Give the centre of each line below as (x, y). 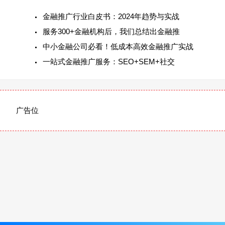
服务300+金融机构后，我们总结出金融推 (111, 32)
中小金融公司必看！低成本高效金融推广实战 (118, 47)
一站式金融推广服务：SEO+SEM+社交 (108, 62)
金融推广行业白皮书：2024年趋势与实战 (111, 17)
